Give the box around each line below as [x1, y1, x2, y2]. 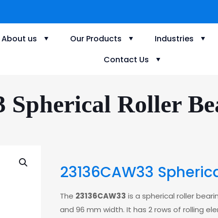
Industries [154, 33, 194, 44]
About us [1, 33, 37, 44]
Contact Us [104, 54, 149, 65]
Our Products [70, 33, 122, 44]
